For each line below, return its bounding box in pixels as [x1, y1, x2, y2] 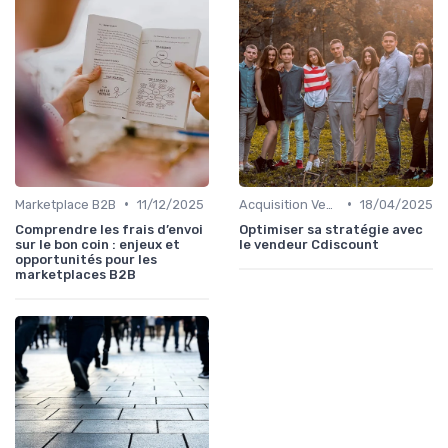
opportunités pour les [15, 251, 157, 267]
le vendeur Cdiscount [239, 236, 379, 252]
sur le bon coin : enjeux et [15, 236, 180, 252]
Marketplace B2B [15, 196, 116, 212]
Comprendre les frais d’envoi [15, 221, 203, 237]
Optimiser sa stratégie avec [239, 221, 423, 237]
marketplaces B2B [15, 266, 136, 282]
